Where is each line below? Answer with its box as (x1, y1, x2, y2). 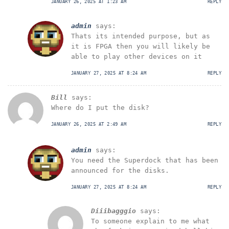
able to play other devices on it (71, 52, 202, 60)
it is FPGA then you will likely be (71, 42, 210, 50)
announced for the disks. (71, 166, 169, 174)
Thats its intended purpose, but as (71, 32, 210, 40)
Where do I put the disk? (51, 104, 149, 112)
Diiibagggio (91, 207, 136, 215)
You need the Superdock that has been (71, 156, 218, 164)
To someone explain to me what (91, 217, 210, 225)
